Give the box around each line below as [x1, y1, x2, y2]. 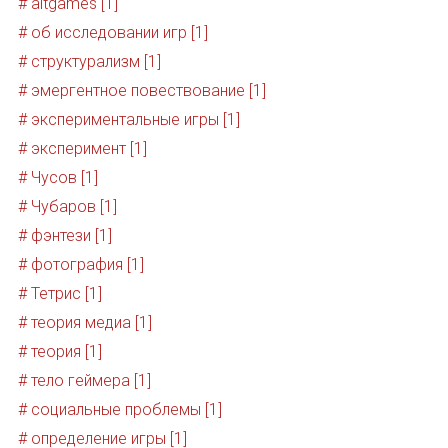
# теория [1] [17, 342, 102, 362]
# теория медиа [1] [17, 313, 152, 333]
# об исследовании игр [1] [17, 23, 208, 43]
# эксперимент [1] [17, 139, 147, 159]
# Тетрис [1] [17, 284, 102, 304]
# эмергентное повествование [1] [17, 81, 266, 101]
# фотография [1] [17, 255, 144, 275]
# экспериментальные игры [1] [17, 110, 240, 130]
